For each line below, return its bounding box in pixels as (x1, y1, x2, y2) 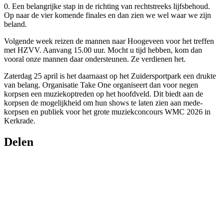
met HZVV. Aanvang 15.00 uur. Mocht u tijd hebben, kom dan (4, 45, 202, 54)
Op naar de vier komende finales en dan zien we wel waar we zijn (4, 10, 211, 19)
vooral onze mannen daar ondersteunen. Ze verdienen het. (4, 54, 186, 63)
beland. (4, 19, 27, 28)
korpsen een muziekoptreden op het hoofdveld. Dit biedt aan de (4, 89, 203, 98)
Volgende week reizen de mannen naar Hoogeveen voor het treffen (4, 36, 214, 45)
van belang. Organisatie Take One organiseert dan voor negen (4, 80, 198, 89)
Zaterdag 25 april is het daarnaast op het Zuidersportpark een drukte (4, 71, 216, 80)
